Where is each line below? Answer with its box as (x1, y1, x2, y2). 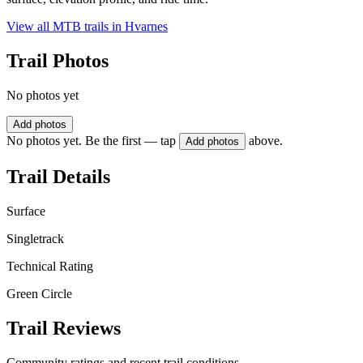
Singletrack (6, 231, 64, 246)
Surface (6, 203, 45, 218)
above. (249, 134, 283, 148)
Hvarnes (125, 19, 168, 34)
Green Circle (6, 286, 72, 301)
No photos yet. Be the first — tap (6, 134, 176, 148)
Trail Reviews (6, 317, 121, 339)
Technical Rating (6, 258, 93, 273)
